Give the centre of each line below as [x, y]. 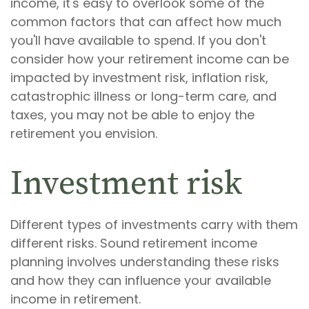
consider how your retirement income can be [150, 59]
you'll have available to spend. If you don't [138, 41]
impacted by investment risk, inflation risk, [139, 78]
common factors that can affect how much [146, 22]
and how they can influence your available [141, 281]
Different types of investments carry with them [154, 225]
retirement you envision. [84, 134]
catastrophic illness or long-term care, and [143, 97]
